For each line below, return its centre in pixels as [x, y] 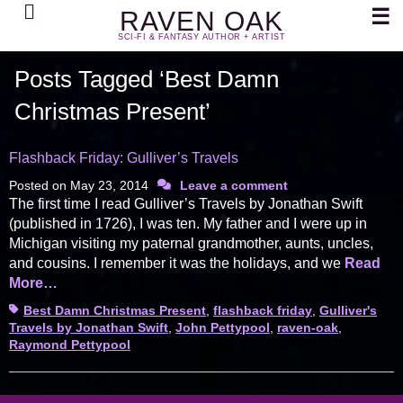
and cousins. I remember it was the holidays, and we [177, 264]
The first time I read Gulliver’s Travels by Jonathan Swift [186, 204]
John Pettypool [223, 328]
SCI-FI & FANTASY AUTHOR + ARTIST [201, 37]
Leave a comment [234, 186]
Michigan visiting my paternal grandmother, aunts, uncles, [191, 244]
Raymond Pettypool [70, 345]
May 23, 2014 [109, 186]
